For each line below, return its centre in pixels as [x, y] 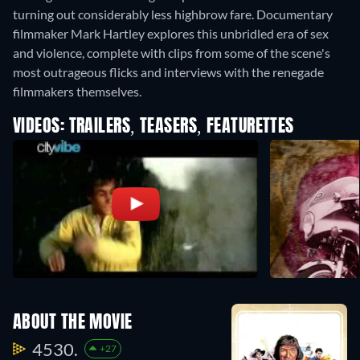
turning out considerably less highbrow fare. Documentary [173, 14]
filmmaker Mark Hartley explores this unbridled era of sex [171, 34]
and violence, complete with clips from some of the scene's [172, 53]
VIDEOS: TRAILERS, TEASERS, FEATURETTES [153, 127]
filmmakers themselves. [77, 92]
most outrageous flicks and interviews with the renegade [168, 72]
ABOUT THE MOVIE [73, 323]
